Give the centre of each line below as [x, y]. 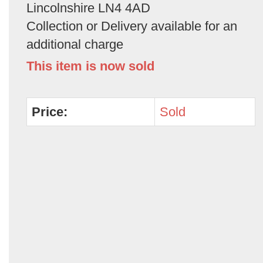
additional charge [75, 44]
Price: [50, 112]
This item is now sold [90, 66]
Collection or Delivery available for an [132, 26]
